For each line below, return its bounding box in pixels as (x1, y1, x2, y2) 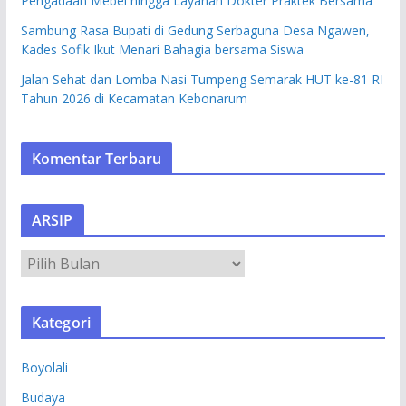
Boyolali (20, 358, 68, 376)
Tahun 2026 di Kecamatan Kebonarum (20, 89, 247, 107)
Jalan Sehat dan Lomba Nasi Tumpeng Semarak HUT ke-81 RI (20, 70, 383, 88)
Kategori (31, 312, 91, 333)
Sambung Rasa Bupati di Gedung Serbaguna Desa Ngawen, (20, 21, 370, 39)
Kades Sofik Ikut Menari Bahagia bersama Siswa (20, 40, 304, 58)
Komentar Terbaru (31, 148, 162, 169)
